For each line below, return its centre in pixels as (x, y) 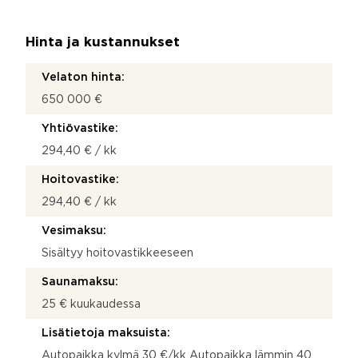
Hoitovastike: (80, 179)
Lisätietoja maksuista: (106, 333)
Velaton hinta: (83, 77)
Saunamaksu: (80, 282)
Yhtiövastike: (80, 128)
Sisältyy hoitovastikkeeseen (117, 253)
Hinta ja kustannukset (103, 42)
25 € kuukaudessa (91, 304)
